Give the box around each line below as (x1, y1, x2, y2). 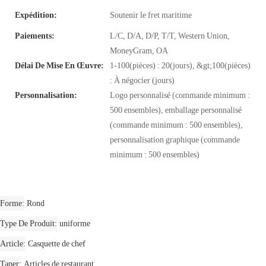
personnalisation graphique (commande (110, 135, 240, 144)
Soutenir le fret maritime (110, 10, 192, 20)
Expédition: (15, 10, 57, 20)
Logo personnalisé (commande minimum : (110, 90, 250, 100)
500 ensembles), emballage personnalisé (110, 105, 242, 115)
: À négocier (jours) (110, 75, 175, 85)
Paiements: (15, 31, 55, 40)
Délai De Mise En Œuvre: (15, 61, 104, 70)
